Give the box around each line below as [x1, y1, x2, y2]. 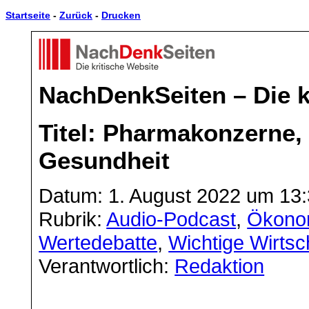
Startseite [6, 10, 50, 21]
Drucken [101, 10, 141, 21]
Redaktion [175, 254, 265, 277]
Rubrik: [39, 207, 107, 230]
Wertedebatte [39, 230, 158, 254]
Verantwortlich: [39, 254, 175, 277]
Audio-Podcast [106, 207, 237, 230]
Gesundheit [39, 146, 170, 174]
